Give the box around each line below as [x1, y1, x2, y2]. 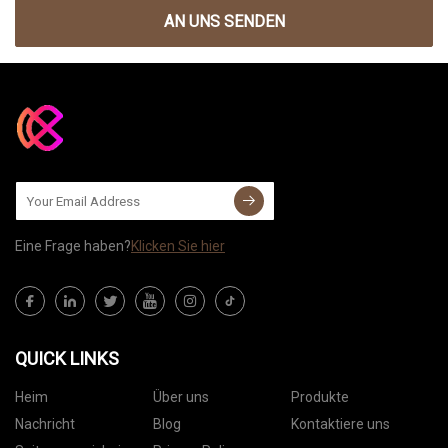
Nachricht [15, 416, 75, 433]
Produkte [290, 389, 349, 406]
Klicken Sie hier [131, 238, 225, 255]
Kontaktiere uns [290, 416, 390, 433]
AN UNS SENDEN [163, 12, 285, 32]
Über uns [152, 389, 209, 406]
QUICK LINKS [15, 348, 119, 370]
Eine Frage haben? [15, 238, 131, 255]
